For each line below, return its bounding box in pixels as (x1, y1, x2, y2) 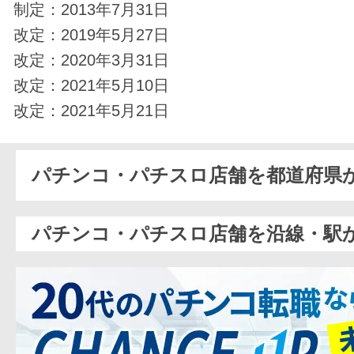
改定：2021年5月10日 (13, 75, 170, 94)
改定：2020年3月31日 (13, 50, 170, 69)
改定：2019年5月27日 (13, 24, 170, 43)
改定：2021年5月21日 (13, 100, 170, 119)
